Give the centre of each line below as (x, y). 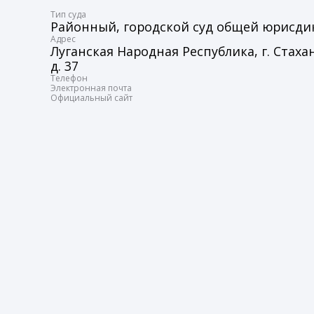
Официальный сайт (91, 97)
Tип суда (68, 14)
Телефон (69, 78)
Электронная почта (91, 88)
